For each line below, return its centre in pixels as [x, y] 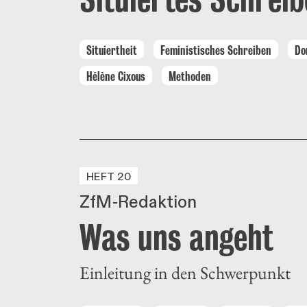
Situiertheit [112, 50]
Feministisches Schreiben [216, 50]
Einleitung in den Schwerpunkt [185, 272]
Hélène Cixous [116, 76]
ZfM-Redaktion [138, 202]
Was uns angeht [176, 237]
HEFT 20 [109, 176]
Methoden [190, 76]
